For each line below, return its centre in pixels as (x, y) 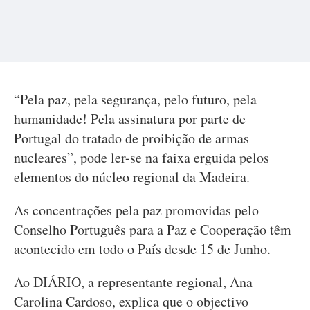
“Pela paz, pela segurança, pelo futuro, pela (135, 99)
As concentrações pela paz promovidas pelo (136, 210)
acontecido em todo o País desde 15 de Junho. (145, 249)
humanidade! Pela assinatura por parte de (130, 119)
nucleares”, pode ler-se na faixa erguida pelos (142, 157)
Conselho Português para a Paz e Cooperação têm (153, 229)
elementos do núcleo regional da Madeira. (132, 177)
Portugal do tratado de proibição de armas (131, 138)
